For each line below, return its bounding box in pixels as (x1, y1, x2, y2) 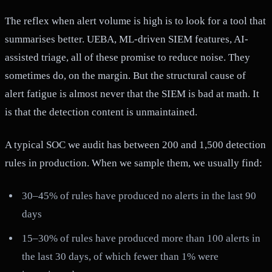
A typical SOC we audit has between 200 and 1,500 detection (5, 139, 266, 151)
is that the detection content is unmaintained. (5, 106, 197, 118)
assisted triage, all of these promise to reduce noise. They (5, 52, 250, 64)
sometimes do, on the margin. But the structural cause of (5, 70, 246, 82)
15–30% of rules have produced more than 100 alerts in (22, 232, 261, 244)
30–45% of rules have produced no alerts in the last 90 (22, 190, 257, 202)
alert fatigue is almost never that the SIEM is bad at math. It (5, 88, 259, 100)
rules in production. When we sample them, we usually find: (5, 157, 262, 169)
